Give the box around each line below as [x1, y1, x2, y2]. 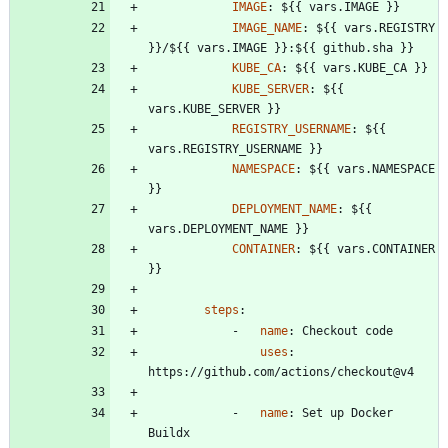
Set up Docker [302, 406, 393, 421]
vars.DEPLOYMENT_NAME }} [148, 222, 309, 237]
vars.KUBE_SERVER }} [148, 102, 281, 117]
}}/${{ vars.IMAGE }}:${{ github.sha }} [148, 41, 414, 56]
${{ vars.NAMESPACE [309, 162, 435, 177]
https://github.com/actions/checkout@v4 [148, 365, 414, 380]
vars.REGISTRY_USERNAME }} [148, 142, 323, 157]
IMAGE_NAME [232, 21, 302, 36]
